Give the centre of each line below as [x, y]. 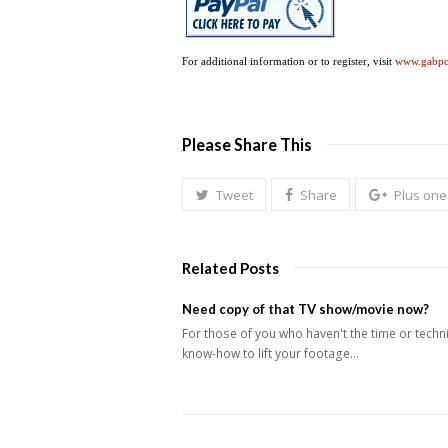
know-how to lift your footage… [270, 354]
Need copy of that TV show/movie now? [305, 309]
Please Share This [247, 144]
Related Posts [230, 268]
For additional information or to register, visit [288, 61]
